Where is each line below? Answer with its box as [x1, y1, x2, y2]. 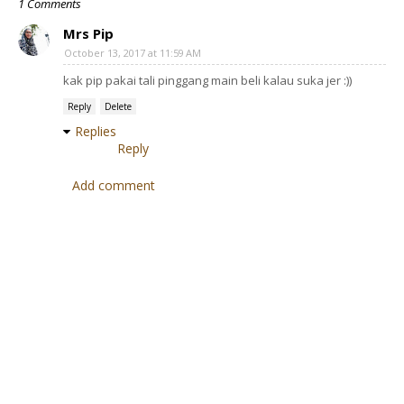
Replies [75, 123, 116, 141]
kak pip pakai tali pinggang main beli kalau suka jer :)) [63, 72, 352, 89]
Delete [105, 100, 132, 114]
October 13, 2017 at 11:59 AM [64, 46, 201, 60]
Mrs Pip [63, 24, 114, 43]
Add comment [72, 177, 155, 195]
